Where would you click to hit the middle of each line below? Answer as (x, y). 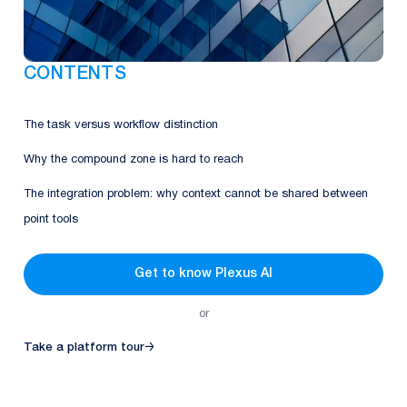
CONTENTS (75, 74)
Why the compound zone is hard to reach (134, 159)
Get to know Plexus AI (203, 273)
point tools (51, 219)
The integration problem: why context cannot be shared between (196, 194)
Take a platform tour (84, 347)
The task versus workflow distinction (121, 125)
